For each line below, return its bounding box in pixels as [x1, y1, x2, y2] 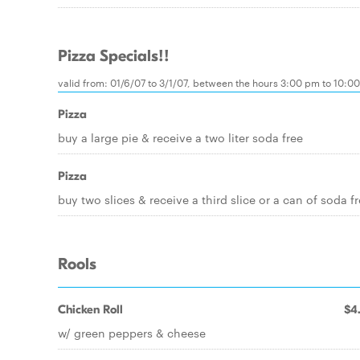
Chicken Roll [58, 302, 123, 317]
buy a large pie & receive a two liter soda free [58, 129, 303, 145]
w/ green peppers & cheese [58, 325, 206, 341]
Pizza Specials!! [58, 47, 170, 66]
